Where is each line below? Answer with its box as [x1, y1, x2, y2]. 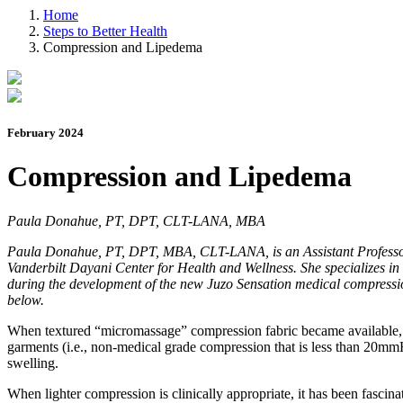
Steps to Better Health [43, 22, 167, 39]
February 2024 [7, 125, 84, 139]
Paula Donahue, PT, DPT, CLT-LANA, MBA [7, 212, 265, 228]
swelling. [7, 354, 58, 371]
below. [7, 291, 44, 308]
